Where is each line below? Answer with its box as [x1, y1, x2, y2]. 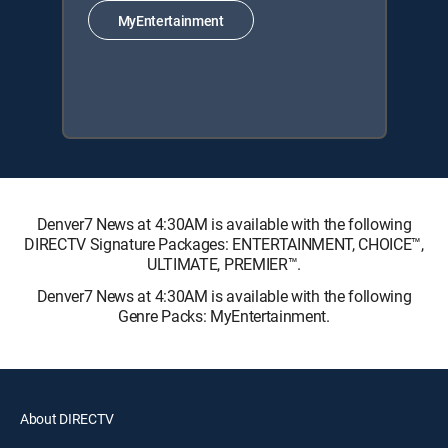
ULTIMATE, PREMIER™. [147, 253, 301, 276]
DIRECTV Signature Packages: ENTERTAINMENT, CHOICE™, [24, 233, 424, 256]
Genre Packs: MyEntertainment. [118, 305, 330, 328]
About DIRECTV [20, 409, 114, 429]
